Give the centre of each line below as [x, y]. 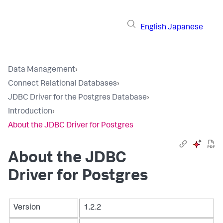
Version [27, 208]
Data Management [42, 70]
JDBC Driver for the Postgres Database [77, 98]
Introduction [30, 112]
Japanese [185, 28]
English [153, 28]
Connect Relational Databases [62, 84]
